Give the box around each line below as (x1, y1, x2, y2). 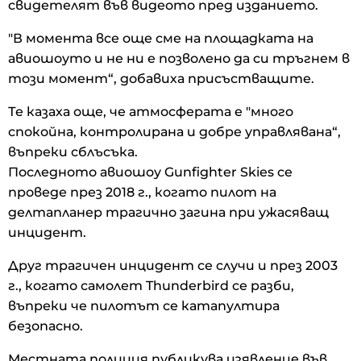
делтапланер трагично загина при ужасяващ (8, 205, 329, 221)
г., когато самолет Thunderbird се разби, (8, 278, 294, 294)
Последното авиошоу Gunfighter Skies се (8, 164, 293, 180)
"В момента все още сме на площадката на (8, 31, 313, 47)
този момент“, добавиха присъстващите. (8, 71, 314, 87)
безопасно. (8, 318, 83, 334)
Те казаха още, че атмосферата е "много (8, 104, 293, 120)
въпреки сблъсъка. (8, 144, 138, 160)
